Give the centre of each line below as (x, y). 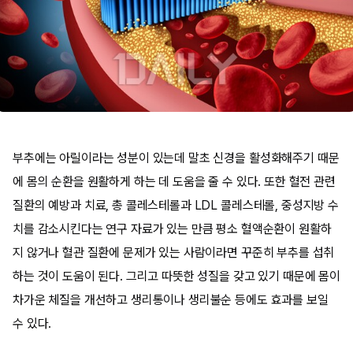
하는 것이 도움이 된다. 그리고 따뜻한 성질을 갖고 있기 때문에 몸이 (176, 276)
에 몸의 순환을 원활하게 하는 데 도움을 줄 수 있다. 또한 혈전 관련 (174, 182)
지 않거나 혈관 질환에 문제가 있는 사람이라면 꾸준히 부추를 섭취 (174, 253)
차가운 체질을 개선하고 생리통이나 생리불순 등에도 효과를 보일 (171, 300)
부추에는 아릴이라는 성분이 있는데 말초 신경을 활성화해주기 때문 (176, 158)
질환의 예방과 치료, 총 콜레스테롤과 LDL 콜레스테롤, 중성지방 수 (176, 205)
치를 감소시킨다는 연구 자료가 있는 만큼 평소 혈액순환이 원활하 (172, 229)
